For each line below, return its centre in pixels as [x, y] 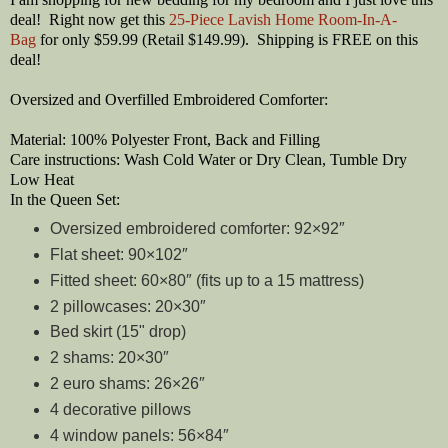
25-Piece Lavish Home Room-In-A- [283, 19]
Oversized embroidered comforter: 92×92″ [197, 228]
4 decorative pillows [120, 410]
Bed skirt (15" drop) [117, 332]
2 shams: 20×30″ [109, 358]
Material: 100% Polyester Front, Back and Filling [165, 139]
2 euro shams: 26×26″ [127, 384]
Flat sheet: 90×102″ [118, 254]
